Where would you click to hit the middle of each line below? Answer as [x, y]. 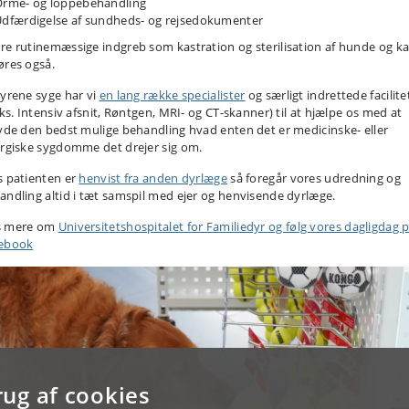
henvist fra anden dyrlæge [153, 178]
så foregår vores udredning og [314, 178]
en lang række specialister [172, 94]
